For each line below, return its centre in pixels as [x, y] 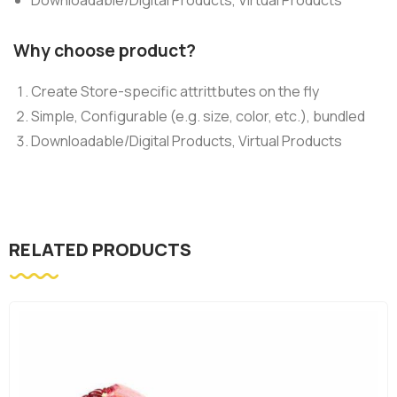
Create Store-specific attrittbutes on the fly [175, 92]
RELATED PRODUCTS [100, 250]
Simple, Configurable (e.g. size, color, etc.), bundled [198, 117]
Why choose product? [105, 51]
